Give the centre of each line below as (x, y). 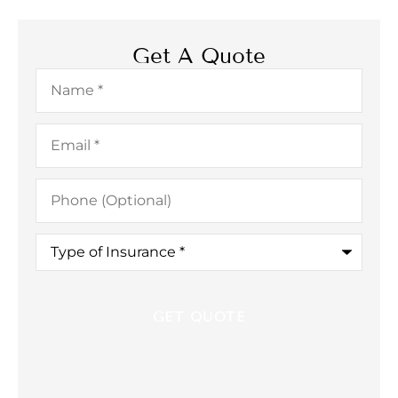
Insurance (70, 268)
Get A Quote (199, 55)
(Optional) (70, 199)
